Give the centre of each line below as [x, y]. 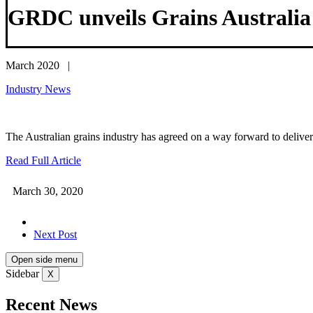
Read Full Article [43, 160]
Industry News [38, 89]
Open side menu [44, 259]
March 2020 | [38, 65]
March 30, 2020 [48, 191]
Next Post [55, 234]
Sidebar [22, 273]
